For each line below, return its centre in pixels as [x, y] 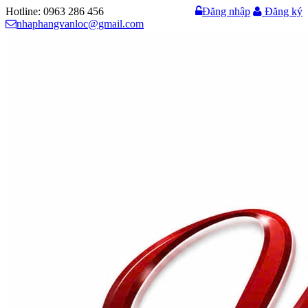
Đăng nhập [226, 11]
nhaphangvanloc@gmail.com [80, 24]
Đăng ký [282, 11]
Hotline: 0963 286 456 [55, 11]
